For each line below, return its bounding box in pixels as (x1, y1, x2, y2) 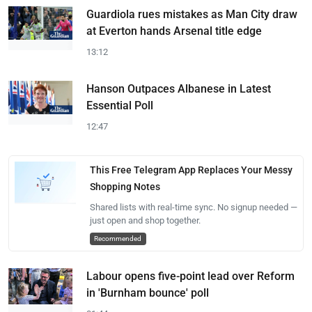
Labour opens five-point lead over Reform (86, 270, 295, 283)
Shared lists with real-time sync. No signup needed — (89, 202, 297, 212)
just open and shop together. (89, 215, 201, 226)
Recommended (94, 234, 142, 243)
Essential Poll (86, 99, 153, 112)
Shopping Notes (89, 181, 160, 192)
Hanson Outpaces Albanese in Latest (86, 82, 271, 95)
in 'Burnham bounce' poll (86, 286, 209, 299)
